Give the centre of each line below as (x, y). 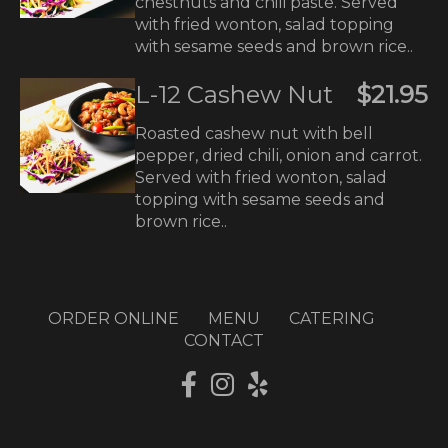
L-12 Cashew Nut (234, 94)
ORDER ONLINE (113, 318)
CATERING (332, 318)
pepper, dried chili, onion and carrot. (278, 155)
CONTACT (224, 340)
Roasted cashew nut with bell (254, 133)
